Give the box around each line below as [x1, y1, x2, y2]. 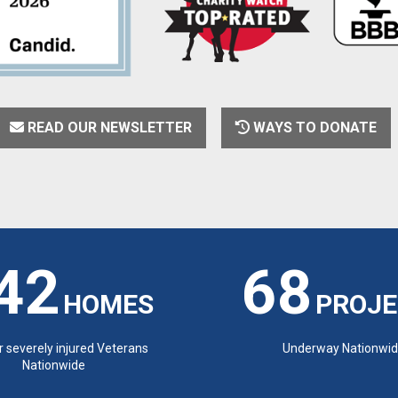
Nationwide [22, 357, 86, 372]
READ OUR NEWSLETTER [24, 118, 193, 136]
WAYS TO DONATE [250, 118, 378, 136]
